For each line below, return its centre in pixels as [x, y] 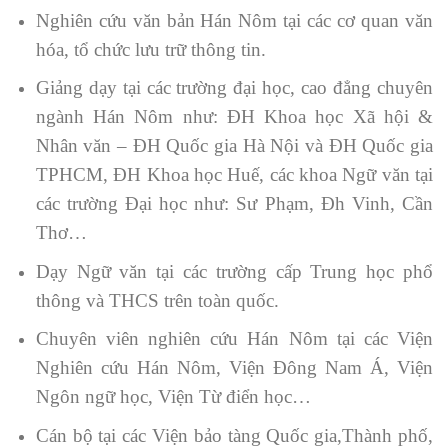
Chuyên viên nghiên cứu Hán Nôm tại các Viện [234, 339]
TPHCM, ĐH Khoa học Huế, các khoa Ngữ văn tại [234, 175]
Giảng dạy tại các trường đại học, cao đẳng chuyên [234, 88]
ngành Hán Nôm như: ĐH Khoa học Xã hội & [234, 117]
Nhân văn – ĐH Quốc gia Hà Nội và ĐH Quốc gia [234, 146]
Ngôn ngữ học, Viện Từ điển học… [173, 397]
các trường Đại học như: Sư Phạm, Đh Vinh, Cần [234, 204]
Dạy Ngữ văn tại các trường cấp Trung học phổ [234, 271]
